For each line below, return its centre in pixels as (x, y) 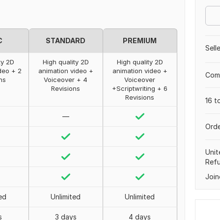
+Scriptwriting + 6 (140, 88)
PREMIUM (140, 41)
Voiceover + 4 (66, 80)
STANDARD (66, 41)
